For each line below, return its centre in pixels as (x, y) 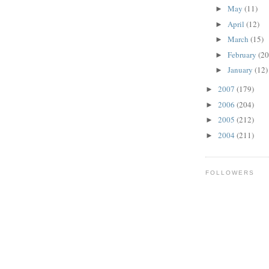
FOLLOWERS (230, 173)
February (243, 54)
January (241, 70)
